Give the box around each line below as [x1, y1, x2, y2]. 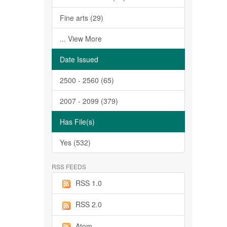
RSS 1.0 [75, 178, 102, 188]
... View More [60, 33, 102, 44]
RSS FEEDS [52, 162, 86, 171]
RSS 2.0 [75, 199, 102, 210]
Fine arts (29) [60, 13, 103, 23]
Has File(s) [60, 117, 95, 127]
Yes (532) [60, 137, 91, 147]
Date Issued [60, 54, 98, 64]
